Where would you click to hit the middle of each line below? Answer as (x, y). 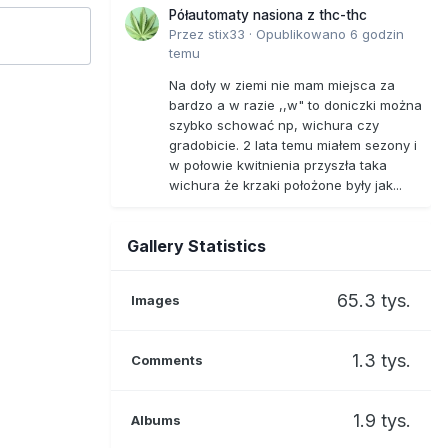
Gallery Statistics (196, 245)
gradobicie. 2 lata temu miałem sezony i (293, 144)
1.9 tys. (382, 420)
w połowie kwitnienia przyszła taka (278, 164)
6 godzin (377, 33)
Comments (167, 359)
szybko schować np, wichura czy (274, 124)
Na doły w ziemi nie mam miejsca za (282, 84)
